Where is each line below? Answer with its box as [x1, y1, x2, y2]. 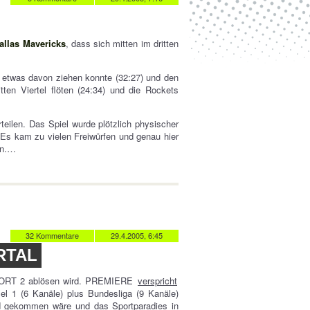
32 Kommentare [26, 230, 79, 241]
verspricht [138, 274, 178, 287]
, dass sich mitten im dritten [65, 37, 179, 50]
